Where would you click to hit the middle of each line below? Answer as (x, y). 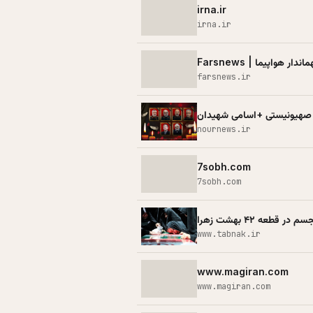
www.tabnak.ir (229, 234)
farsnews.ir (224, 77)
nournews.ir (224, 129)
